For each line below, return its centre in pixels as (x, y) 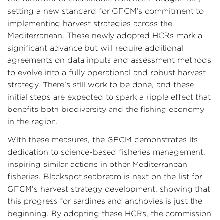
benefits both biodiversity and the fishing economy (106, 109)
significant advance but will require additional (95, 48)
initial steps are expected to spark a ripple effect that (109, 97)
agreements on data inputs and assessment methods (109, 60)
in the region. (33, 122)
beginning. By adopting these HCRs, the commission (109, 213)
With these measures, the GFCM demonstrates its (103, 140)
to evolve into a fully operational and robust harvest (107, 72)
